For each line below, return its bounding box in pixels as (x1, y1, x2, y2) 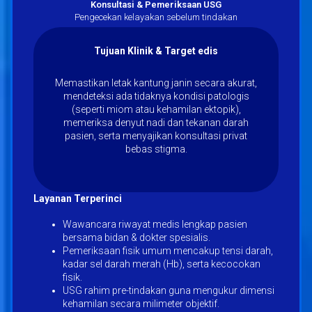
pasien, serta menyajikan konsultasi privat (65, 130, 247, 141)
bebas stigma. (125, 143, 187, 155)
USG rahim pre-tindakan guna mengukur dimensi (63, 284, 274, 296)
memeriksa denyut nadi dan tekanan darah (63, 116, 249, 128)
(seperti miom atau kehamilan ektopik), (71, 103, 241, 115)
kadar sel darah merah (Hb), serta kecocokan (63, 258, 260, 270)
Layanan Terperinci (33, 192, 122, 204)
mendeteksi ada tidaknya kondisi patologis (63, 90, 249, 102)
